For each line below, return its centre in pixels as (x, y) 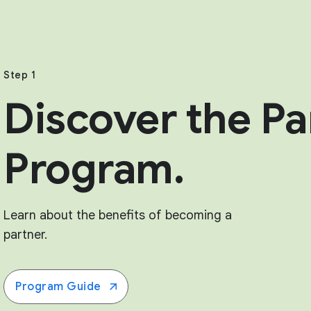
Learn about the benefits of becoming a (118, 216)
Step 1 (20, 75)
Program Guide (58, 287)
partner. (26, 235)
